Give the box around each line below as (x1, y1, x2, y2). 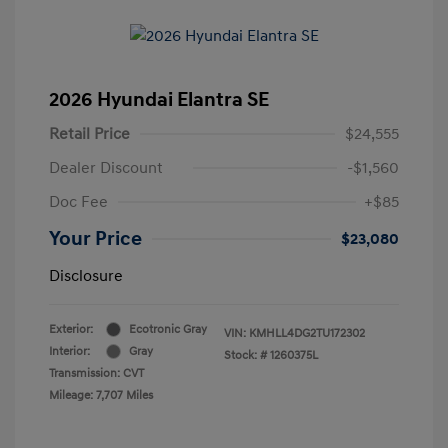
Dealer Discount (49, 157, 163, 178)
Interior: (49, 343, 90, 359)
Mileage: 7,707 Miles (49, 387, 153, 403)
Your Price (49, 226, 142, 251)
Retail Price (49, 123, 130, 144)
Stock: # (224, 347, 267, 363)
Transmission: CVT (49, 365, 144, 381)
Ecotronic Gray (129, 321, 207, 337)
